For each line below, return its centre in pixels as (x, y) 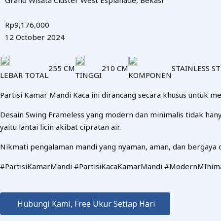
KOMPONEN (150, 75)
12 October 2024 (35, 37)
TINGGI (88, 75)
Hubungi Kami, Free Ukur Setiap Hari (86, 203)
